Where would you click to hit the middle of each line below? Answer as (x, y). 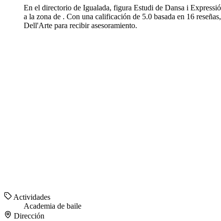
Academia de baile (53, 206)
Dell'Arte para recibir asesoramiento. (80, 26)
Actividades (31, 197)
